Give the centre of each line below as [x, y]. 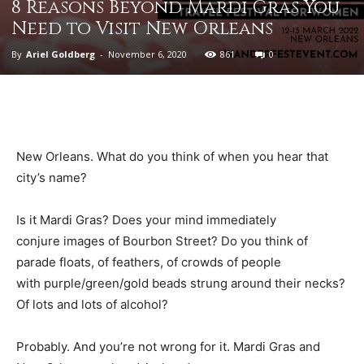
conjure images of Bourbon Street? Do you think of [162, 241]
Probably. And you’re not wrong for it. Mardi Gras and [168, 347]
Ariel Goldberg [61, 54]
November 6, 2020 [147, 54]
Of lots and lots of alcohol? [92, 304]
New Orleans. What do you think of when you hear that [172, 156]
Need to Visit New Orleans [142, 29]
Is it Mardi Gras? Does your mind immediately [146, 220]
